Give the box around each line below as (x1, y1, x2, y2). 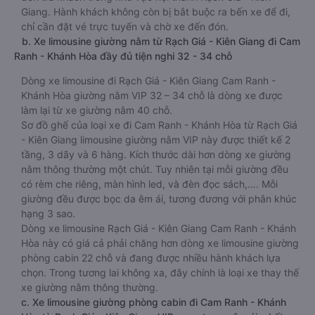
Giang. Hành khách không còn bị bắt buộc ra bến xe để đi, (21, 6, 290, 18)
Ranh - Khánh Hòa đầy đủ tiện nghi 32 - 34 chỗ (14, 50, 232, 62)
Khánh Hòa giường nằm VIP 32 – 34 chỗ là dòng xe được (21, 89, 283, 101)
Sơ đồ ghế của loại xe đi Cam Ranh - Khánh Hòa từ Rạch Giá (21, 119, 297, 131)
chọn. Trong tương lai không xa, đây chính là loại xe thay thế (21, 266, 299, 278)
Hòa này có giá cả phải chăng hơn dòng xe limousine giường (21, 237, 299, 249)
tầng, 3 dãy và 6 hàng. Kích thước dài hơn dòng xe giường (21, 148, 291, 160)
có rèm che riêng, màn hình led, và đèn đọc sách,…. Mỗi (21, 178, 278, 190)
